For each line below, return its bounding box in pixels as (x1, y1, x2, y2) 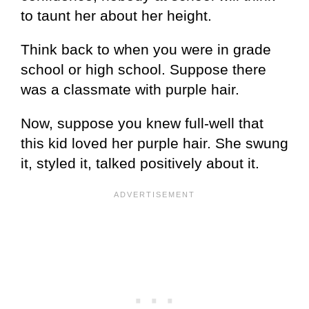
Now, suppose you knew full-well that (21, 114, 263, 131)
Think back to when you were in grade (21, 41, 271, 57)
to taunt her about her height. (21, 7, 212, 23)
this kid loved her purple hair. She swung (21, 134, 288, 151)
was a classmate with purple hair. (21, 81, 239, 97)
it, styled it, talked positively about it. (21, 154, 259, 171)
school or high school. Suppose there (21, 61, 266, 77)
